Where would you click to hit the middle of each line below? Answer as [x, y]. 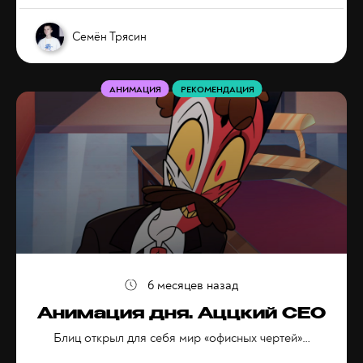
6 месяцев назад [193, 285]
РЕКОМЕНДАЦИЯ [217, 90]
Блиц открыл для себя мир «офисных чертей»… [181, 338]
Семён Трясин [109, 36]
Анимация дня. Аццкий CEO [181, 315]
